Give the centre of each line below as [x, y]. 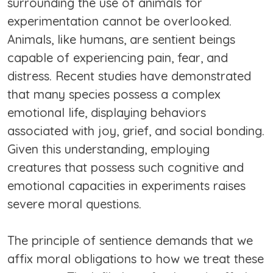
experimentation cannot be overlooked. [119, 21]
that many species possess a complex [114, 94]
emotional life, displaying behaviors [107, 113]
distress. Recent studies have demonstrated [129, 76]
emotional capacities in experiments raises [126, 186]
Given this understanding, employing [108, 149]
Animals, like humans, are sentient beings [121, 40]
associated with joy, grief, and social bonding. [136, 131]
